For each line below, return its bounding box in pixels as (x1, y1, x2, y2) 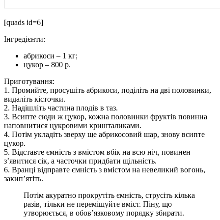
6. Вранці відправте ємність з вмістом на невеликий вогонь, (4, 165, 205, 174)
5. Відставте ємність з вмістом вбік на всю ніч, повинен (4, 148, 191, 157)
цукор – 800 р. (24, 60, 71, 69)
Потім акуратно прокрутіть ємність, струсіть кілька (24, 191, 195, 200)
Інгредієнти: (4, 35, 45, 44)
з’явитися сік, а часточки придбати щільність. (4, 157, 157, 165)
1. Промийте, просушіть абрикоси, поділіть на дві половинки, (4, 86, 211, 95)
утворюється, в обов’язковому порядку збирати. (24, 209, 184, 218)
